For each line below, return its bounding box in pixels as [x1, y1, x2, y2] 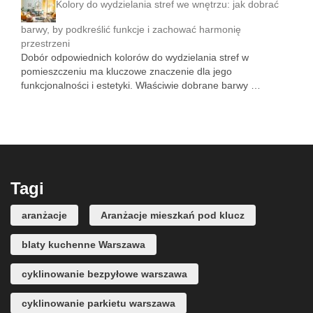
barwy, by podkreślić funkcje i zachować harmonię [21, 24, 241, 35]
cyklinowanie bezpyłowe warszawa [22, 268, 187, 279]
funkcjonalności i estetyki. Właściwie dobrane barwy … [21, 80, 261, 91]
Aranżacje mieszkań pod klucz [101, 210, 245, 221]
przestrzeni [21, 38, 70, 49]
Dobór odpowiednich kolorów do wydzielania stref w [21, 52, 249, 63]
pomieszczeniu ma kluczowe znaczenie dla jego [21, 66, 232, 77]
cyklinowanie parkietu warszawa [22, 298, 175, 309]
